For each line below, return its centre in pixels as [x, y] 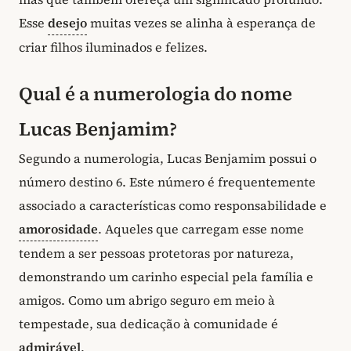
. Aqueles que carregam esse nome [201, 228]
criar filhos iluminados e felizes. [113, 47]
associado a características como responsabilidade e [173, 205]
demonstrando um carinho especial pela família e [166, 276]
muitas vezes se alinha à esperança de [201, 23]
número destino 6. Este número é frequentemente [167, 181]
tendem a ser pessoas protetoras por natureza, [156, 253]
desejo [67, 23]
